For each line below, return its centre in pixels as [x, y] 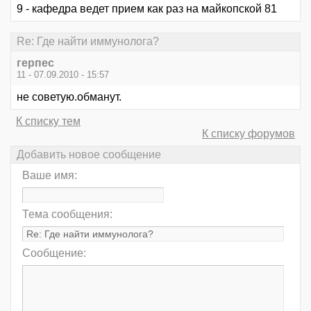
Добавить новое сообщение [89, 154]
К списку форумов [249, 133]
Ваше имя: [50, 175]
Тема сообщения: [67, 214]
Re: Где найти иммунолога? [88, 42]
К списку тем [48, 121]
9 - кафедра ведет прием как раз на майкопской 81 [147, 9]
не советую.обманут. [69, 96]
